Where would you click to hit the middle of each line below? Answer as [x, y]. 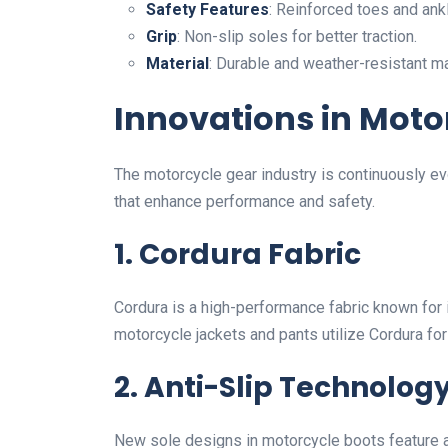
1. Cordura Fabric [237, 254]
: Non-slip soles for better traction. [297, 36]
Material [177, 63]
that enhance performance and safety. [244, 201]
